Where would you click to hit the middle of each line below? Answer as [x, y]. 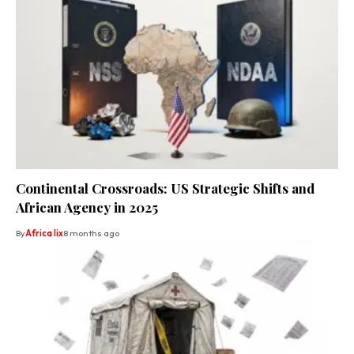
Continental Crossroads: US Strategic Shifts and [165, 188]
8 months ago [91, 233]
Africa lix [44, 233]
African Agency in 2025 [87, 207]
